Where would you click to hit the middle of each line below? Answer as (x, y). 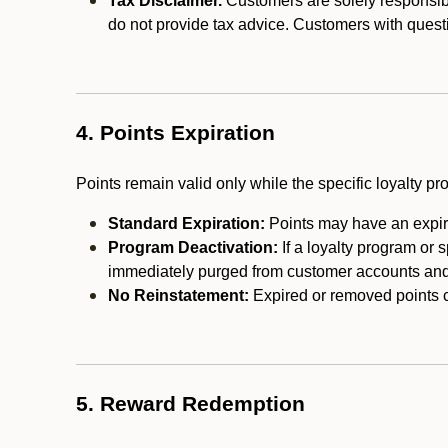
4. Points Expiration (175, 133)
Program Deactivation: (193, 247)
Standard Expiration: (186, 223)
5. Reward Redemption (190, 404)
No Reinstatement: (178, 295)
